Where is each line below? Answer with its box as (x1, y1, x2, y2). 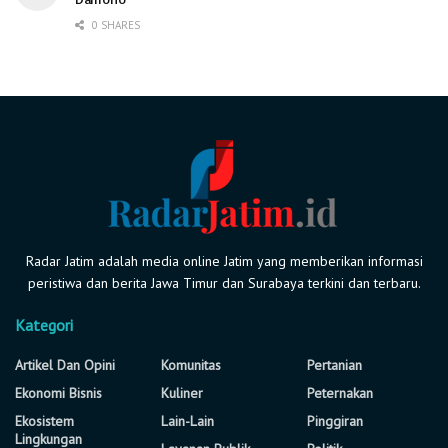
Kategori (15, 314, 73, 335)
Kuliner (161, 383, 203, 402)
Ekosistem (15, 411, 74, 430)
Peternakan (307, 383, 373, 402)
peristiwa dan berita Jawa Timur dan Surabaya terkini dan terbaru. (27, 273, 421, 292)
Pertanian (307, 355, 362, 374)
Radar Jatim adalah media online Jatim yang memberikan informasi (25, 251, 423, 270)
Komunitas (161, 355, 221, 374)
